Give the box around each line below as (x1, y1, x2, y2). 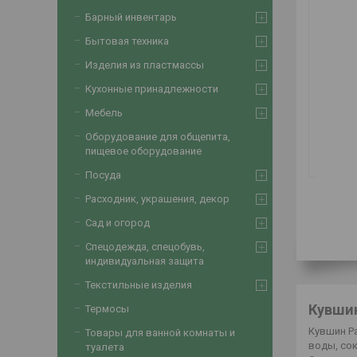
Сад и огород (85, 217, 150, 229)
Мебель (85, 107, 123, 119)
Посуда (85, 169, 121, 181)
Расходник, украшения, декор (85, 193, 229, 205)
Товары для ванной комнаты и (85, 327, 235, 339)
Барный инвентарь (85, 11, 177, 23)
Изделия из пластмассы (85, 59, 204, 71)
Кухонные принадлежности (85, 83, 218, 95)
